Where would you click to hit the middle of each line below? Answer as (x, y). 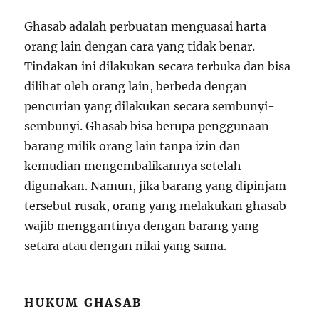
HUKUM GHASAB (83, 303)
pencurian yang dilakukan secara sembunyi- (150, 106)
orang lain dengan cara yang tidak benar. (140, 47)
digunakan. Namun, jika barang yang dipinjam (156, 186)
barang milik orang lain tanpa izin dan (133, 146)
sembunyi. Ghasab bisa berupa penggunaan (147, 126)
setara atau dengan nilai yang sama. (126, 246)
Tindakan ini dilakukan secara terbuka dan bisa (158, 67)
